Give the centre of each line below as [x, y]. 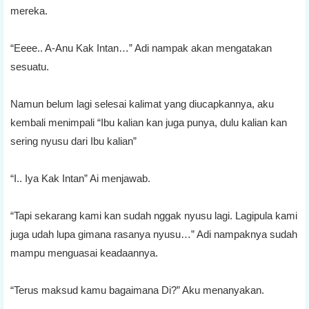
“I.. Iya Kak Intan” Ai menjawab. [80, 178]
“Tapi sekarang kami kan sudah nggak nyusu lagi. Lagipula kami [154, 215]
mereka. [29, 10]
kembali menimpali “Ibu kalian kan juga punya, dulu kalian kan [149, 122]
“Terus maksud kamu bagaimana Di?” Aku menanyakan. [137, 290]
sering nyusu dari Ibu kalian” [73, 141]
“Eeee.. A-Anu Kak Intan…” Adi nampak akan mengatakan [141, 48]
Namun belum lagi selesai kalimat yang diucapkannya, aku [142, 103]
